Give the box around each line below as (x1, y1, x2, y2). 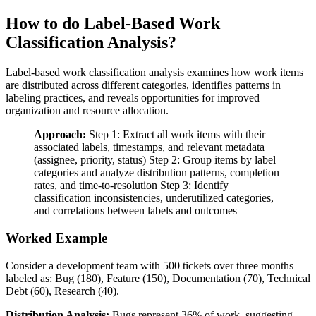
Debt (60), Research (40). (6, 284, 119, 297)
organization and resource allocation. (6, 104, 169, 117)
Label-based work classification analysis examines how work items (6, 66, 303, 79)
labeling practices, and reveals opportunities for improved (6, 92, 260, 104)
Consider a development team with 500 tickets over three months (6, 259, 293, 272)
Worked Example (6, 230, 107, 245)
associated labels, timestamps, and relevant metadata (34, 141, 265, 154)
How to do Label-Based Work (6, 14, 220, 33)
